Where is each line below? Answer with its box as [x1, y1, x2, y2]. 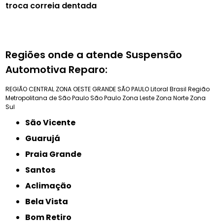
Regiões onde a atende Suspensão [5, 47, 183, 62]
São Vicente [30, 116, 76, 128]
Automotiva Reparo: [5, 62, 108, 76]
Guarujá [32, 132, 61, 144]
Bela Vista [31, 195, 69, 207]
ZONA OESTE [56, 84, 91, 93]
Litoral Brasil [150, 84, 187, 93]
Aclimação [31, 180, 72, 191]
